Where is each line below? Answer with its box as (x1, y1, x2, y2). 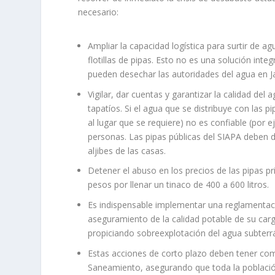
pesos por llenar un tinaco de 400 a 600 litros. (88, 179, 269, 191)
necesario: (78, 6, 119, 18)
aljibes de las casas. (88, 144, 166, 157)
